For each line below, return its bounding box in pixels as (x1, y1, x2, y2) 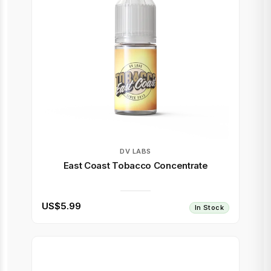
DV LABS (120, 147, 151, 155)
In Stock (194, 203, 224, 212)
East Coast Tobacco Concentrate (63, 160, 208, 171)
